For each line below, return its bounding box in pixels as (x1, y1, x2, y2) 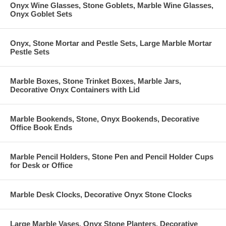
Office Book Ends (10, 123, 72, 132)
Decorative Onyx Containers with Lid (10, 85, 140, 94)
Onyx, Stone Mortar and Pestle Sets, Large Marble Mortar (10, 38, 212, 47)
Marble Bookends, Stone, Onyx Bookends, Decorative (10, 114, 199, 123)
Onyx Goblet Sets (10, 9, 72, 18)
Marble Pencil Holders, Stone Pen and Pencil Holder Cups (10, 152, 213, 161)
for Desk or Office (10, 160, 73, 169)
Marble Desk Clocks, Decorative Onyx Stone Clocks (10, 190, 192, 199)
